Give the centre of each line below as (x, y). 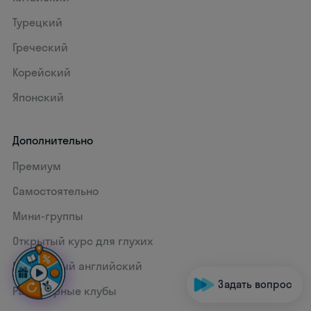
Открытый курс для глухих (83, 241)
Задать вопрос (255, 284)
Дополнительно (53, 140)
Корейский (42, 72)
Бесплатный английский (78, 266)
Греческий (41, 47)
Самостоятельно (56, 191)
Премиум (37, 166)
